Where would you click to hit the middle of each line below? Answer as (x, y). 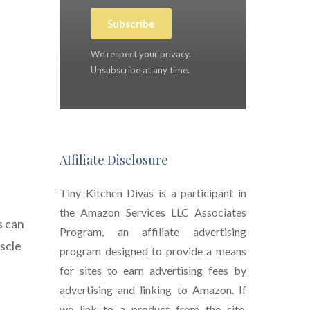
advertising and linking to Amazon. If (153, 290)
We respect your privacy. (141, 54)
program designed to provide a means (153, 251)
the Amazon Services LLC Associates (153, 212)
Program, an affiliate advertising (153, 232)
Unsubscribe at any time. (140, 70)
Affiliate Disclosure (114, 160)
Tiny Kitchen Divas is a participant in (153, 193)
